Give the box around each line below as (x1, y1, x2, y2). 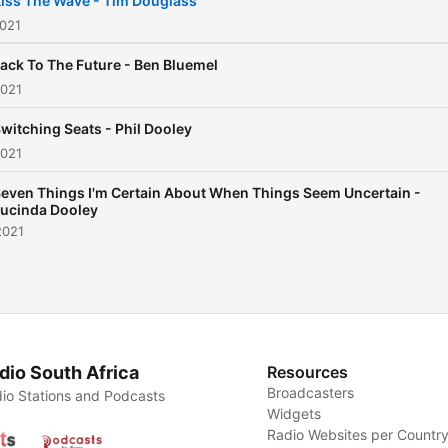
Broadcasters (267, 384, 355, 401)
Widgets (267, 405, 322, 422)
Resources (267, 362, 349, 382)
